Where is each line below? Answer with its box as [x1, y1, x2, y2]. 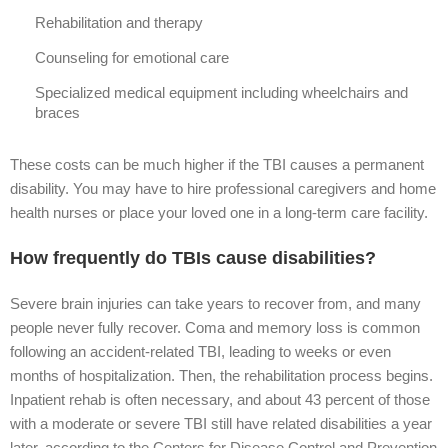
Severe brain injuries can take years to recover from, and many [10, 295, 421, 312]
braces [35, 104, 80, 121]
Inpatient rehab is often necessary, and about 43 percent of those [10, 391, 430, 408]
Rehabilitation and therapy [35, 14, 203, 31]
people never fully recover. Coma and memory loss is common [10, 319, 420, 336]
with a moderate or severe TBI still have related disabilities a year [10, 415, 432, 432]
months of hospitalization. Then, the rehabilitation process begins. [10, 367, 433, 384]
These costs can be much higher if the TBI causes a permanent [10, 156, 424, 173]
